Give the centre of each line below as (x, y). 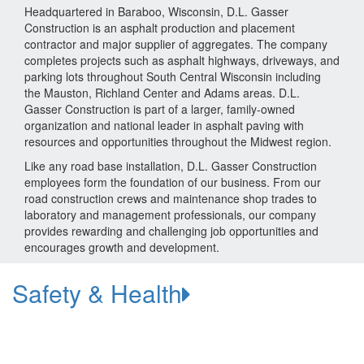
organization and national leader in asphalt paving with (164, 125)
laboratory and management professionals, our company (170, 214)
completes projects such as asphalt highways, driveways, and (182, 60)
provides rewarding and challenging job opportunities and (171, 230)
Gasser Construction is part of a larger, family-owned (160, 108)
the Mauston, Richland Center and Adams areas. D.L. (162, 92)
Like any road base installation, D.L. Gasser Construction (171, 165)
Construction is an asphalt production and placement (160, 27)
